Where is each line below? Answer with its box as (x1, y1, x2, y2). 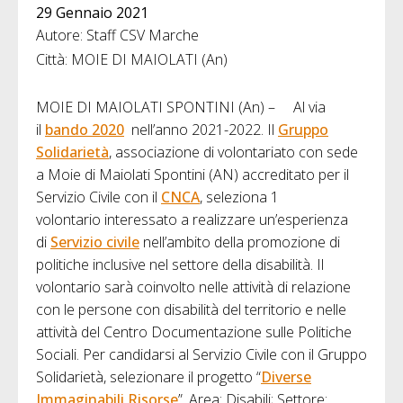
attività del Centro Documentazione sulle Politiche (36, 322, 352, 343)
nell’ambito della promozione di (139, 232, 340, 253)
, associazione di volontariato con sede (109, 142, 358, 163)
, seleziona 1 (200, 187, 279, 208)
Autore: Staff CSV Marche (36, 25, 199, 46)
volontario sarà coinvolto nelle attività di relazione (36, 277, 351, 298)
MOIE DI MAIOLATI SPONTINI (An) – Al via (36, 97, 326, 118)
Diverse (261, 367, 311, 388)
